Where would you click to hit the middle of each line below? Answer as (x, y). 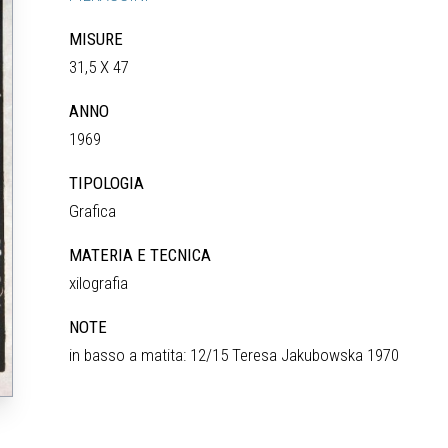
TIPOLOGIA (107, 183)
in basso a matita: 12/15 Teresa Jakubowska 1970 (234, 355)
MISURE (96, 39)
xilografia (99, 283)
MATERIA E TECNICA (140, 255)
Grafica (93, 211)
